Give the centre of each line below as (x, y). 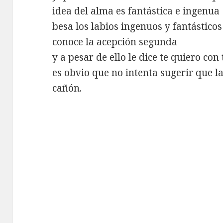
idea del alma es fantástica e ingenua (136, 11)
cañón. (67, 88)
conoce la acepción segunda (115, 42)
